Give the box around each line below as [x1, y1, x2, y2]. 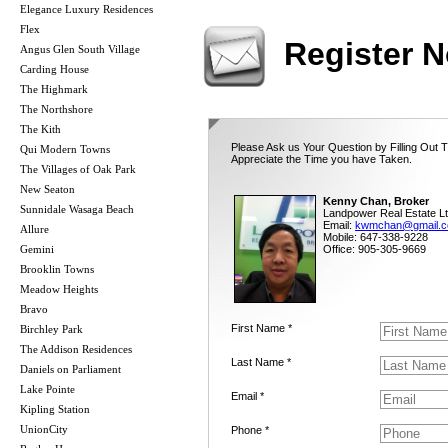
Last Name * [231, 355, 291, 368]
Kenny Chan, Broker [323, 194, 429, 207]
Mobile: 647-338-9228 [323, 230, 428, 243]
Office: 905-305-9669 [323, 242, 426, 255]
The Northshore [20, 102, 93, 115]
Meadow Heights [20, 282, 98, 295]
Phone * [231, 423, 269, 436]
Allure [20, 222, 49, 235]
